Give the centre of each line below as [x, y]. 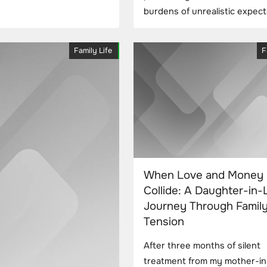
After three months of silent [202, 246]
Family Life [93, 50]
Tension [164, 221]
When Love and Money [204, 175]
